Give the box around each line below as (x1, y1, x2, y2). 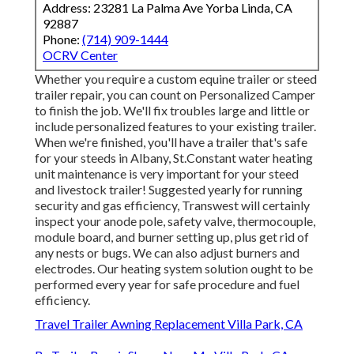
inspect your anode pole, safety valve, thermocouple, (35, 213, 315, 229)
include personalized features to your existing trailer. (35, 119, 316, 134)
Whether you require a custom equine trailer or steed (35, 71, 317, 87)
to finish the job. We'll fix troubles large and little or (35, 103, 310, 119)
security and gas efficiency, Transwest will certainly (35, 198, 310, 213)
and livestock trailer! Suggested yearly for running (35, 182, 303, 198)
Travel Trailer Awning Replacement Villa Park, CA (35, 316, 303, 332)
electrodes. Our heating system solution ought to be (35, 261, 313, 277)
